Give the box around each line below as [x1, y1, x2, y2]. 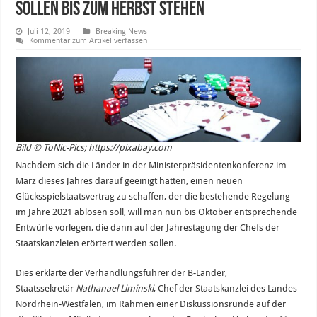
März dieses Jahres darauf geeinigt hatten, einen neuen [16, 175, 243, 186]
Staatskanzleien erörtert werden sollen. [16, 237, 177, 248]
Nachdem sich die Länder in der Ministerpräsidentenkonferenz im [16, 159, 287, 171]
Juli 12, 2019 [28, 27, 71, 37]
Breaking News [96, 27, 148, 37]
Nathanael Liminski [76, 282, 154, 294]
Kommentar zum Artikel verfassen [29, 36, 148, 46]
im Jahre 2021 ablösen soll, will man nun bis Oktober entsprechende [16, 206, 298, 217]
